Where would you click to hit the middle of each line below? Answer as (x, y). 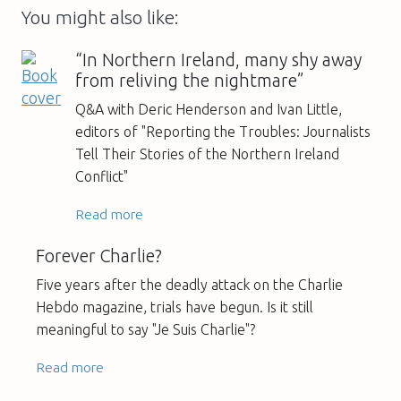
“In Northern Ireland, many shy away (218, 60)
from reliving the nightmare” (190, 80)
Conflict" (102, 176)
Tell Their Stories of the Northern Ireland (207, 154)
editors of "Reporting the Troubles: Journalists (223, 131)
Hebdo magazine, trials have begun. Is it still (175, 307)
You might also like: (100, 17)
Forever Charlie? (99, 256)
